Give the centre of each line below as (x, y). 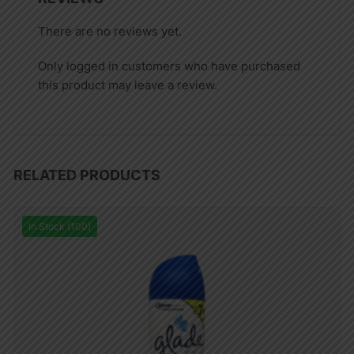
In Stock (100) (60, 227)
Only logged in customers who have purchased (169, 66)
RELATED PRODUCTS (87, 175)
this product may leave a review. (128, 85)
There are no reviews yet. (110, 32)
